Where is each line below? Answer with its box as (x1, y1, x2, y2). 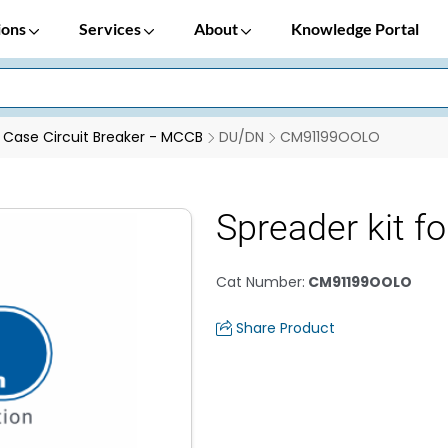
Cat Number (216, 272, 302, 292)
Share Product (236, 318, 335, 338)
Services (79, 19, 144, 38)
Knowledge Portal (291, 19, 419, 38)
